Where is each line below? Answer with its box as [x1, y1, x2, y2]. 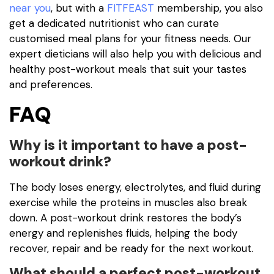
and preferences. [9, 78, 92, 92]
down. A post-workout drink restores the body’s [9, 210, 242, 224]
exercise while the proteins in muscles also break [9, 195, 247, 209]
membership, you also [154, 1, 263, 15]
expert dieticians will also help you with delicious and [9, 47, 261, 61]
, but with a [51, 1, 107, 15]
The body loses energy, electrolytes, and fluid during [9, 180, 261, 194]
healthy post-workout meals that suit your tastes [9, 62, 246, 76]
